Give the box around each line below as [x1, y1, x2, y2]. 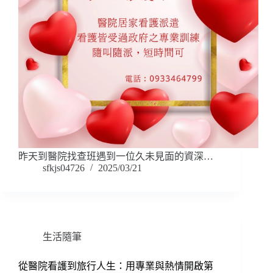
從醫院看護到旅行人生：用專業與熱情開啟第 [18, 261, 213, 272]
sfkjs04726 [43, 163, 85, 174]
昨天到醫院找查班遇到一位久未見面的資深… [18, 151, 213, 162]
